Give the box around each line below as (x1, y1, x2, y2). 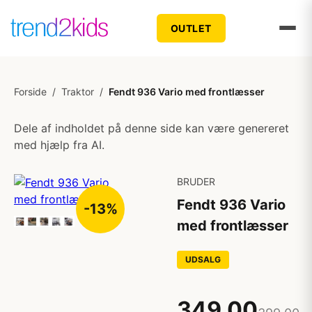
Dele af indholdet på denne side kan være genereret (14, 121, 289, 135)
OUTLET (170, 22, 212, 34)
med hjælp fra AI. (14, 138, 104, 152)
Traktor (61, 86, 94, 97)
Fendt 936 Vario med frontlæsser (109, 86, 265, 97)
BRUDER (177, 175, 215, 187)
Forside (14, 86, 47, 97)
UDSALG (185, 254, 221, 265)
